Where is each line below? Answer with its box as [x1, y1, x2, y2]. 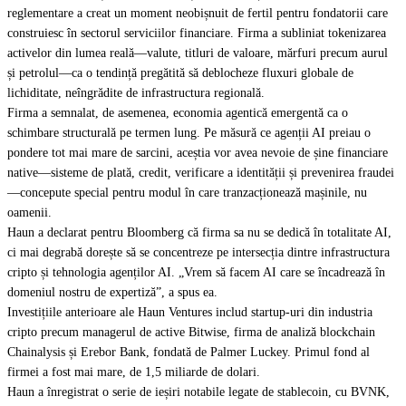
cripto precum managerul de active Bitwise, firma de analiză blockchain [7, 325, 375, 339]
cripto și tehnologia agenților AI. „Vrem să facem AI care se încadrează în [7, 266, 385, 279]
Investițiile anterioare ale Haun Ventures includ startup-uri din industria [7, 305, 372, 319]
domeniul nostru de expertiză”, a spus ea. [7, 285, 217, 299]
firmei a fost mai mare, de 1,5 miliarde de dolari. [7, 365, 260, 379]
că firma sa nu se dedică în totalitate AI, [184, 226, 391, 239]
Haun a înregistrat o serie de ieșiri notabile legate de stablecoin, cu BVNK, [7, 385, 390, 399]
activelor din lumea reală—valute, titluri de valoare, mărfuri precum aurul [7, 46, 388, 60]
